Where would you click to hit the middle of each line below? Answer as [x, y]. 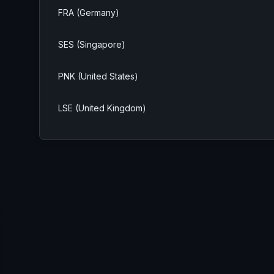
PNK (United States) [98, 76]
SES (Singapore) [92, 45]
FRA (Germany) [89, 13]
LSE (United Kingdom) [102, 108]
